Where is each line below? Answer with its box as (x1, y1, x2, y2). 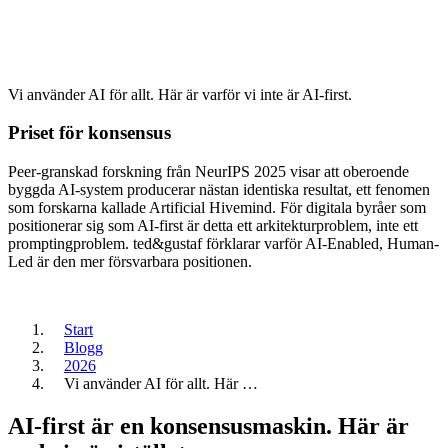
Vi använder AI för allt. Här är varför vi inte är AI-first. (8, 85, 352, 103)
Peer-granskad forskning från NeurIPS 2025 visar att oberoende (8, 163, 409, 181)
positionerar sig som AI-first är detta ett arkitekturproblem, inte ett (8, 217, 418, 235)
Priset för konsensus (8, 122, 171, 144)
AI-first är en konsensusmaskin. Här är (8, 413, 409, 440)
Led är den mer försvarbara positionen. (8, 253, 252, 271)
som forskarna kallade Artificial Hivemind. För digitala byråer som (8, 199, 426, 217)
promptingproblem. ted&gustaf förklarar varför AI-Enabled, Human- (8, 235, 439, 253)
